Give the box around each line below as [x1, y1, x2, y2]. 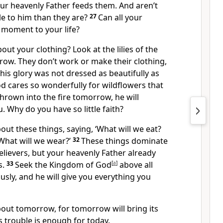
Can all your [98, 12, 142, 23]
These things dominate [81, 135, 168, 146]
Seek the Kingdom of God [15, 159, 111, 170]
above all [117, 159, 153, 170]
